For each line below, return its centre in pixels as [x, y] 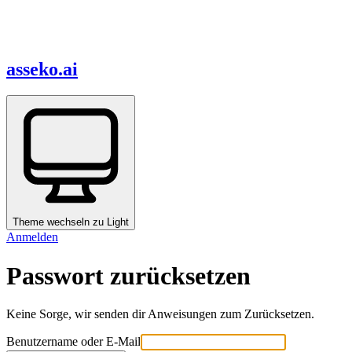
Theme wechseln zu [60, 222]
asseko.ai [42, 69]
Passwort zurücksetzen [128, 275]
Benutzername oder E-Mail [73, 342]
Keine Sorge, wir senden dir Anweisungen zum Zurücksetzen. [160, 314]
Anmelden [32, 237]
